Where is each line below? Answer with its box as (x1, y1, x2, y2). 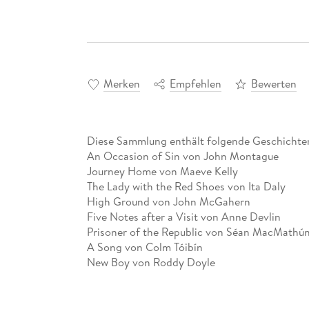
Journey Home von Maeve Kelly (86, 163, 238, 179)
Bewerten (250, 75, 297, 91)
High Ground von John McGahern (86, 193, 250, 209)
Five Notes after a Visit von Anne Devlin (86, 208, 281, 224)
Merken (103, 75, 140, 91)
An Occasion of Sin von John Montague (86, 148, 279, 163)
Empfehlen (169, 75, 221, 91)
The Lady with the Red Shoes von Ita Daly (86, 178, 286, 194)
